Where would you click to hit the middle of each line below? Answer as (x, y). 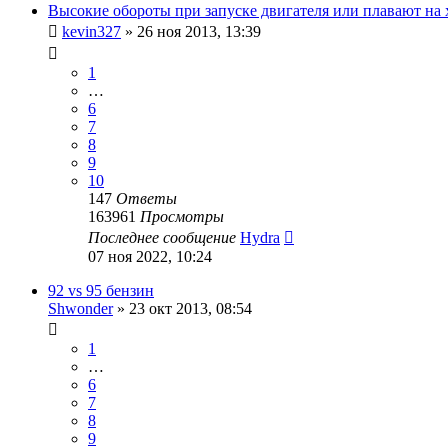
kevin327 (91, 31)
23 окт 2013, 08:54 (190, 308)
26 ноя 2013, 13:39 (199, 31)
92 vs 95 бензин (101, 290)
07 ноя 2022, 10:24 (150, 256)
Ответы (146, 198)
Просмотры (182, 216)
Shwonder (80, 308)
